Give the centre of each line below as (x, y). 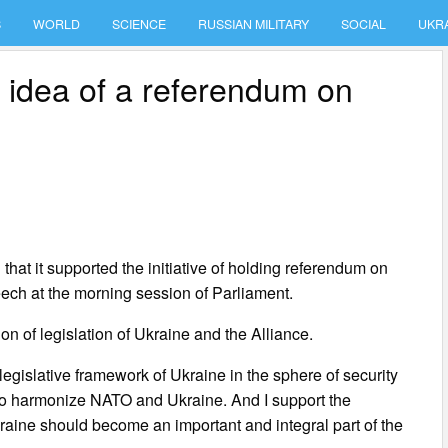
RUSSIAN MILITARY (254, 24)
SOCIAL (364, 24)
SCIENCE (139, 24)
